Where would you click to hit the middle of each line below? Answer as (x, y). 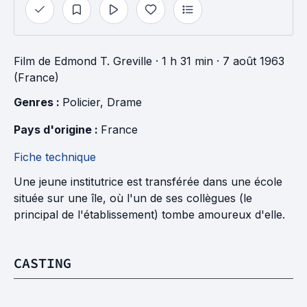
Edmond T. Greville (103, 61)
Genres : (38, 102)
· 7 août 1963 (249, 61)
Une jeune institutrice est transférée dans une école (148, 182)
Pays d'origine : (57, 130)
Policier (81, 102)
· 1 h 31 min (183, 61)
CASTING (42, 263)
